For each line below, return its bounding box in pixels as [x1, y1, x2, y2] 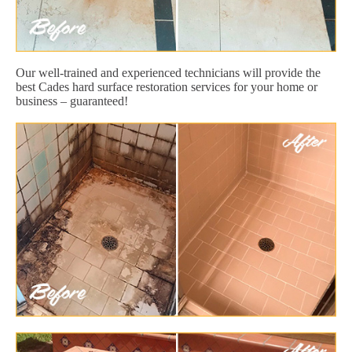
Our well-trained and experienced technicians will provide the [16, 65, 321, 79]
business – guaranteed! [16, 93, 128, 108]
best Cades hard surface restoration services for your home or [16, 79, 317, 93]
